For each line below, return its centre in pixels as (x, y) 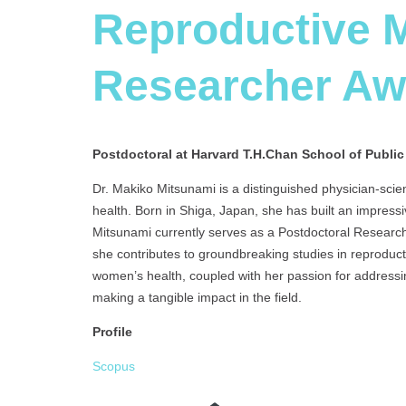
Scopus (114, 367)
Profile (112, 332)
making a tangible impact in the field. (197, 298)
